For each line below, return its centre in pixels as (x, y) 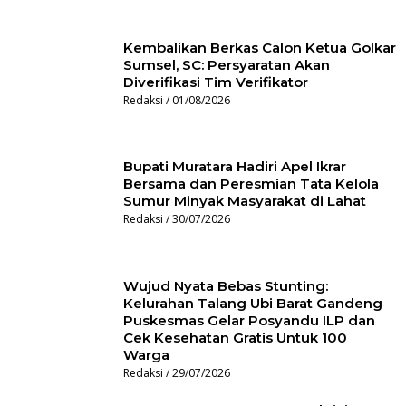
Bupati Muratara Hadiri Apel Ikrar (235, 167)
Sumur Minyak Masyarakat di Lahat (245, 201)
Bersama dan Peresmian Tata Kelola (251, 184)
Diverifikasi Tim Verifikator (216, 82)
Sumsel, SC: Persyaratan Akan (227, 65)
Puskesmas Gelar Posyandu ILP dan (250, 320)
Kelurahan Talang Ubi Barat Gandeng (253, 303)
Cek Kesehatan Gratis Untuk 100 (236, 337)
